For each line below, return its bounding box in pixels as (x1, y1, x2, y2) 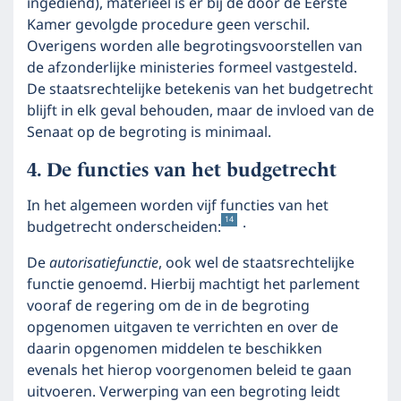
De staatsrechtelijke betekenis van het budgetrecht (27, 78, 373, 101)
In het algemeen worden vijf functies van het (27, 194, 328, 218)
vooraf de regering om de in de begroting (27, 294, 310, 318)
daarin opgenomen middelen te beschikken (27, 337, 322, 361)
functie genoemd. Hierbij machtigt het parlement (27, 273, 360, 296)
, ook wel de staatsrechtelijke (158, 252, 354, 275)
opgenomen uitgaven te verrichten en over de (27, 316, 338, 339)
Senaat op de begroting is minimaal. (27, 121, 271, 144)
